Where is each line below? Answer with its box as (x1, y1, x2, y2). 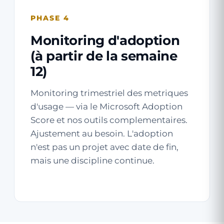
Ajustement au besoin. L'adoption (30, 128, 173, 138)
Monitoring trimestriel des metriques (30, 88, 188, 98)
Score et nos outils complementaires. (30, 115, 187, 125)
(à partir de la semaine (30, 48, 177, 64)
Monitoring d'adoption (30, 32, 180, 48)
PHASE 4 (30, 13, 69, 22)
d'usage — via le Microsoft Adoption (30, 101, 182, 111)
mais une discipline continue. (30, 155, 154, 165)
